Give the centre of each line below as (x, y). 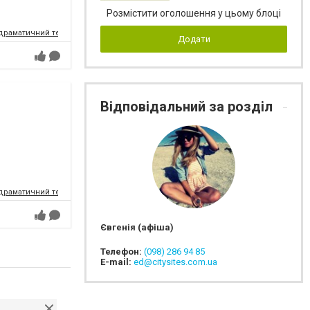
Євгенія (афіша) (137, 227)
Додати (194, 39)
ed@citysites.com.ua (175, 262)
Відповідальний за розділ (188, 107)
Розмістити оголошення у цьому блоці (194, 13)
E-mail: (117, 262)
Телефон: (122, 252)
